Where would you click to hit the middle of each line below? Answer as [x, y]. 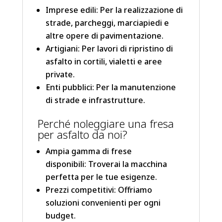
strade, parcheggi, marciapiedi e [107, 23]
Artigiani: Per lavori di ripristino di [109, 49]
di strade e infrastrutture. [95, 100]
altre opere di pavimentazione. [104, 36]
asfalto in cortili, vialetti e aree [104, 62]
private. [60, 75]
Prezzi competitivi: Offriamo [99, 190]
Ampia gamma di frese [88, 151]
